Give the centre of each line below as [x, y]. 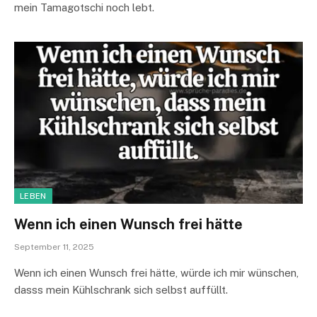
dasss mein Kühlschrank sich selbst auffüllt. [122, 290]
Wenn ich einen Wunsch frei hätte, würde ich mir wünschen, [156, 273]
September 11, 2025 [54, 247]
